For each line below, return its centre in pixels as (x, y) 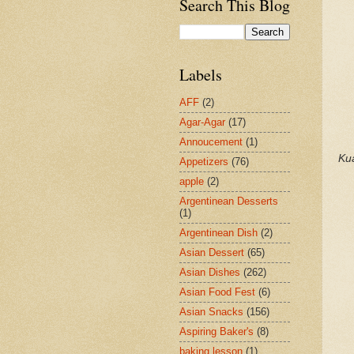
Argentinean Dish (218, 233)
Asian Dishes (210, 273)
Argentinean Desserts (229, 201)
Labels (201, 74)
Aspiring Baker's (217, 332)
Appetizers (204, 162)
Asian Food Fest (217, 292)
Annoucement (211, 142)
